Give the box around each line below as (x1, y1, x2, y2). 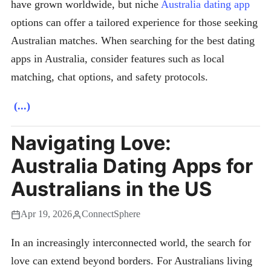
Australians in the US (11, 177, 212, 201)
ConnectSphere (82, 209, 140, 220)
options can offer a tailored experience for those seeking (11, 16, 258, 29)
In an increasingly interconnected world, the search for (11, 237, 251, 249)
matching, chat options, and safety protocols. (11, 71, 208, 83)
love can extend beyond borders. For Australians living (11, 255, 252, 267)
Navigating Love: (11, 131, 171, 155)
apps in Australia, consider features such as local (11, 53, 224, 65)
